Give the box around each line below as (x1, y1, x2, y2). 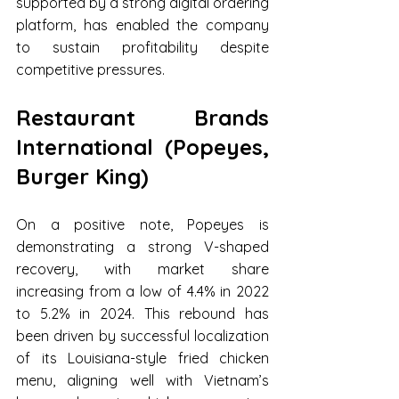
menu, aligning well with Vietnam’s (16, 371, 269, 390)
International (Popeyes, (16, 134, 269, 161)
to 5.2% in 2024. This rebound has (16, 305, 269, 323)
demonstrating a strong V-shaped (16, 238, 269, 256)
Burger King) (16, 163, 149, 191)
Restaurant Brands (16, 104, 269, 132)
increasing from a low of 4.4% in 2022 (16, 282, 269, 301)
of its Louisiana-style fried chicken (16, 349, 269, 368)
